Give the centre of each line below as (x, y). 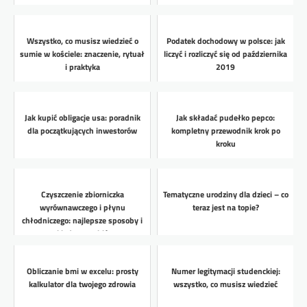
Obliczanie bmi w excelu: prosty (82, 271)
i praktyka (82, 67)
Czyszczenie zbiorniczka (82, 195)
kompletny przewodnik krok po (225, 131)
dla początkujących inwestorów (82, 131)
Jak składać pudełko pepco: (225, 118)
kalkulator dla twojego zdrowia (82, 284)
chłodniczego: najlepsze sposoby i (82, 221)
